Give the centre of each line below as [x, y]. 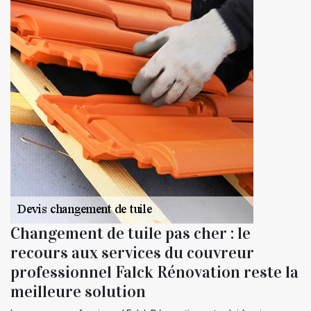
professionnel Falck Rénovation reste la [154, 272]
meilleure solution [78, 292]
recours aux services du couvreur [132, 253]
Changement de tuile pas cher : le [131, 234]
